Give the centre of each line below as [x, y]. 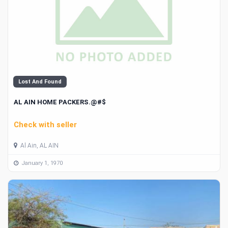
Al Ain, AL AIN [39, 146]
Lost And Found [40, 82]
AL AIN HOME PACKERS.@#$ [60, 102]
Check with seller [45, 125]
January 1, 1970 [41, 163]
